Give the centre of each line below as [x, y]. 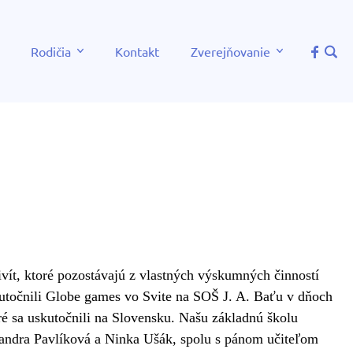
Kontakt [137, 51]
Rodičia [51, 51]
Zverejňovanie [230, 51]
